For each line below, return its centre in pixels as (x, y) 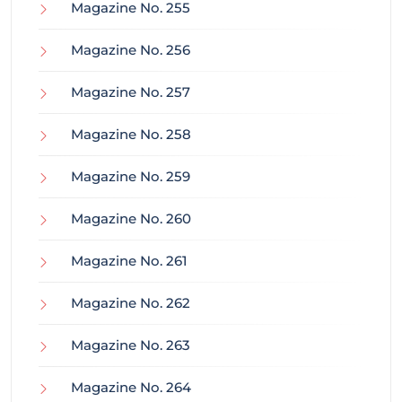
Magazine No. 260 (131, 219)
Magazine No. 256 (131, 50)
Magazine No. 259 (131, 177)
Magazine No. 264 (131, 388)
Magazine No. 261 (129, 261)
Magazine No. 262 (131, 303)
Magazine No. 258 (131, 135)
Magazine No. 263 (131, 345)
